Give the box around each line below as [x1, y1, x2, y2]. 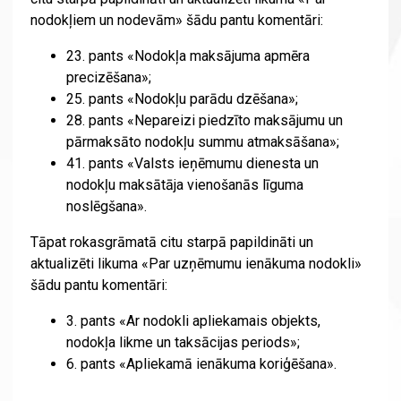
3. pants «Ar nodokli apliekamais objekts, [65, 312, 320, 330]
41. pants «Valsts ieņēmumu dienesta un [65, 155, 319, 173]
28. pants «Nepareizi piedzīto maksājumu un [65, 112, 343, 130]
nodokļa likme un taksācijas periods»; [65, 334, 300, 352]
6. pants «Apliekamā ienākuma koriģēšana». [65, 355, 337, 373]
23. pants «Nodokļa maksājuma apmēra [65, 47, 310, 65]
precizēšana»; [65, 69, 151, 87]
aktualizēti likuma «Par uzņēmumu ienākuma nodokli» [30, 255, 362, 273]
